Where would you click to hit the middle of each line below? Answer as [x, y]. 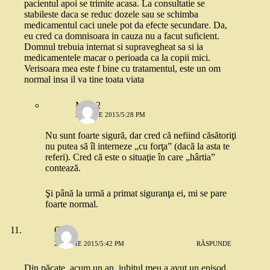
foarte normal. [72, 204]
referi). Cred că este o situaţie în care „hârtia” [130, 157]
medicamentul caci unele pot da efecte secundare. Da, [126, 25]
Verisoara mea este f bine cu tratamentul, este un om [122, 69]
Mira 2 [88, 105]
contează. [63, 168]
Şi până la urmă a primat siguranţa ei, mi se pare [136, 193]
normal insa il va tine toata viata [84, 80]
